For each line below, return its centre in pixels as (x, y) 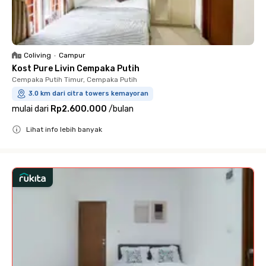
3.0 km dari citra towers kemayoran (88, 93)
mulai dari (30, 109)
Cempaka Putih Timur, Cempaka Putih (75, 79)
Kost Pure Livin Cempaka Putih (76, 68)
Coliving (37, 55)
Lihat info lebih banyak (64, 129)
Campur (72, 55)
